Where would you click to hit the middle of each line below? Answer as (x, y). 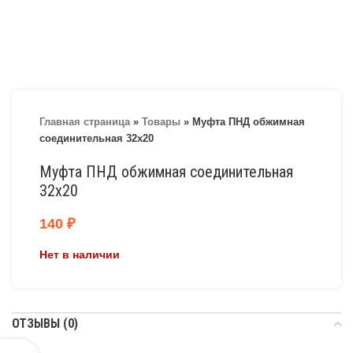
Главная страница (85, 122)
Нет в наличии (80, 255)
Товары (161, 122)
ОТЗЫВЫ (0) (45, 323)
